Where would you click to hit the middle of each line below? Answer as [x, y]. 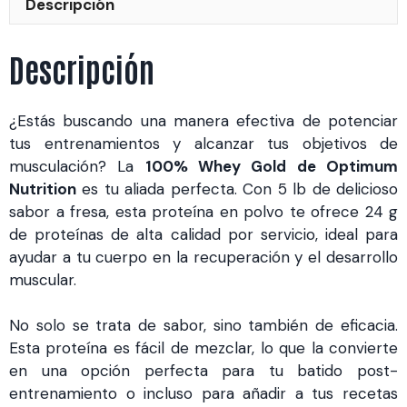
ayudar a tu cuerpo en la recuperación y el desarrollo [203, 257]
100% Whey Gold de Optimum [272, 166]
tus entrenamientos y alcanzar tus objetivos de [203, 143]
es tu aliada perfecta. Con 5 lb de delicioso [237, 189]
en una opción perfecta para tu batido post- [203, 371]
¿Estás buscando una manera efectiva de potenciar [203, 120]
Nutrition [43, 189]
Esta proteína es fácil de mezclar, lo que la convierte [203, 348]
